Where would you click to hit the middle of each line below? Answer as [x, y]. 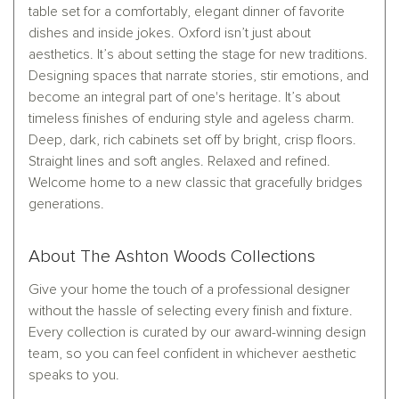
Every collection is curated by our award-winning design [197, 333]
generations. [66, 204]
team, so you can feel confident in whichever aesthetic [192, 354]
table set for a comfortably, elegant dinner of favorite [187, 12]
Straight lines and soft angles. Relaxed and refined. [179, 162]
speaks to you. [74, 375]
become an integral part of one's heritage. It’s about [184, 98]
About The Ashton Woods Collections [172, 257]
